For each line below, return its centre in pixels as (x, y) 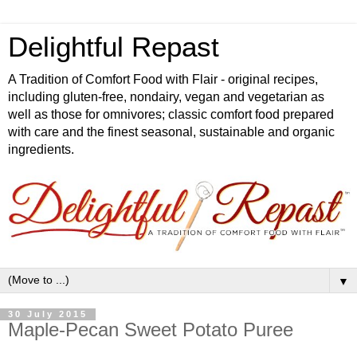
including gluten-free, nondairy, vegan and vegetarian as (166, 97)
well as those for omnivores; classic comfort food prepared (171, 114)
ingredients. (41, 149)
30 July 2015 (48, 314)
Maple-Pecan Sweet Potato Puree (151, 330)
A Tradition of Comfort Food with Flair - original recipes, (163, 79)
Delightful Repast (114, 47)
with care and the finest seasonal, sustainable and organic (171, 132)
